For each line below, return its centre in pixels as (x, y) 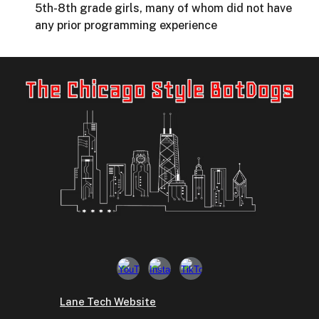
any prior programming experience (126, 25)
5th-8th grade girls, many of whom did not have (164, 8)
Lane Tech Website (108, 301)
